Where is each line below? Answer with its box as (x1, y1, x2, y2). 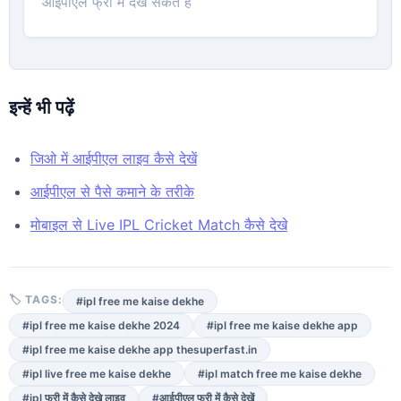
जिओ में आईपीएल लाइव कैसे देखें (30, 149, 197, 167)
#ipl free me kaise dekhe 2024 (22, 318, 180, 332)
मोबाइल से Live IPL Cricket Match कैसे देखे (30, 215, 287, 234)
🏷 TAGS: (9, 292, 63, 306)
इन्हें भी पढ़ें (9, 96, 74, 118)
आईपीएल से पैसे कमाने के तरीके (30, 182, 194, 200)
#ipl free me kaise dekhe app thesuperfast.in (22, 342, 257, 356)
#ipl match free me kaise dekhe (198, 366, 362, 380)
